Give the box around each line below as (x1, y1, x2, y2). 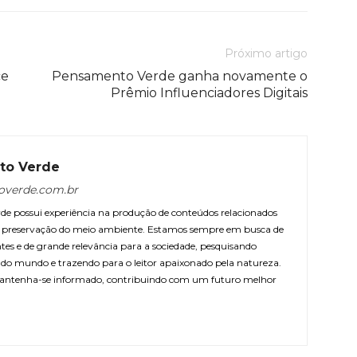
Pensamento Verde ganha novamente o (52, 69, 308, 84)
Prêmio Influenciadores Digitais (111, 85, 308, 100)
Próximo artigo (225, 46, 308, 61)
